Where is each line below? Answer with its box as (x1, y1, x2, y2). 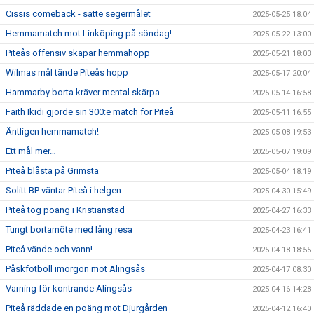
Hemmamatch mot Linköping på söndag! (6, 27, 172, 39)
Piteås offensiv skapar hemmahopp (6, 47, 150, 58)
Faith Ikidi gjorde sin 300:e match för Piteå (6, 106, 174, 117)
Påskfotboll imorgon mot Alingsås (6, 263, 145, 274)
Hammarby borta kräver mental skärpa (6, 86, 160, 97)
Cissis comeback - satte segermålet (6, 8, 151, 19)
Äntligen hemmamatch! (6, 125, 99, 137)
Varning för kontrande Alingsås (6, 282, 132, 294)
